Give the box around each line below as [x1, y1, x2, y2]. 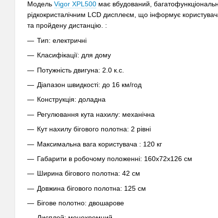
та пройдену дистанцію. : [27, 21, 107, 30]
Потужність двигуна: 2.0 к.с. [37, 66, 124, 74]
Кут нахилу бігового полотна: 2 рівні [37, 125, 151, 133]
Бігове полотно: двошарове [37, 199, 124, 207]
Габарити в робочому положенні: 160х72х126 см [37, 154, 192, 163]
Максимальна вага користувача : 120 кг [37, 140, 162, 148]
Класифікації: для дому [37, 51, 111, 59]
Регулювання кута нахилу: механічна [37, 110, 155, 118]
